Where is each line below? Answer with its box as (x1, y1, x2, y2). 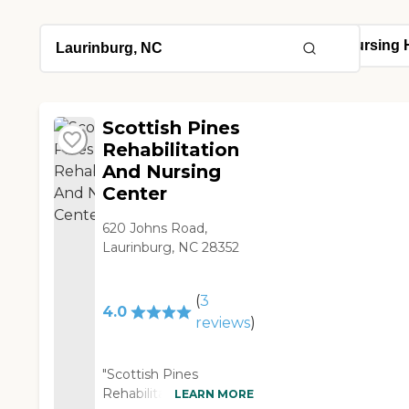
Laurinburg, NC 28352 (102, 239, 240, 257)
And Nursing (102, 161, 222, 184)
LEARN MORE (173, 386, 254, 401)
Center (102, 183, 168, 205)
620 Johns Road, (102, 220, 208, 237)
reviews (194, 314, 250, 332)
